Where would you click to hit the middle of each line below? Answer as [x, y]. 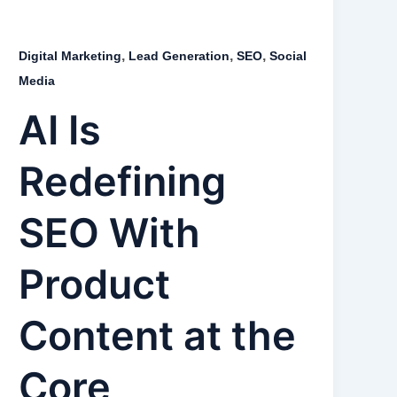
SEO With [110, 232]
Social [288, 56]
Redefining [123, 181]
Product [95, 284]
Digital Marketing [70, 56]
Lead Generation [179, 56]
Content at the [158, 335]
